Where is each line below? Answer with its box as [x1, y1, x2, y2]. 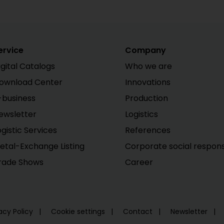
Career [124, 156, 153, 168]
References [124, 124, 170, 136]
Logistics [124, 108, 158, 120]
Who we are [124, 60, 172, 72]
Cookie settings [50, 206, 107, 216]
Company [124, 44, 166, 56]
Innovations [124, 76, 170, 88]
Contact [122, 206, 154, 216]
